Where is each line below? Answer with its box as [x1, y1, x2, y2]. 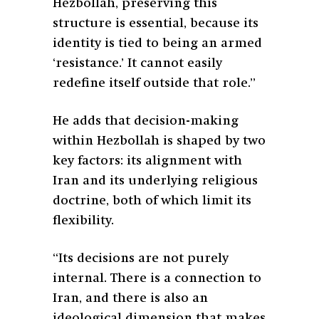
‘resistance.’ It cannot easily [53, 56, 222, 70]
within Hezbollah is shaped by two [53, 134, 266, 147]
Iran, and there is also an [53, 291, 208, 305]
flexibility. [53, 214, 114, 227]
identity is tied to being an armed [53, 36, 262, 50]
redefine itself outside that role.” [53, 76, 256, 90]
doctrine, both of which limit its [53, 194, 251, 207]
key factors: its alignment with [53, 154, 242, 167]
